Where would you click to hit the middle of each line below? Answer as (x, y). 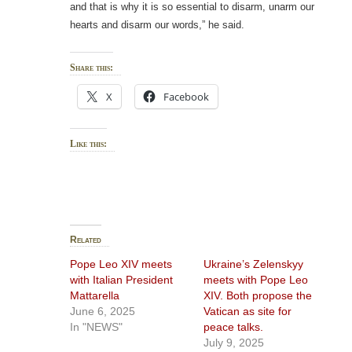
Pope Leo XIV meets (121, 264)
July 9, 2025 (234, 343)
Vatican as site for (248, 312)
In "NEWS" (96, 327)
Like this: (88, 144)
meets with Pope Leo (256, 280)
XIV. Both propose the (258, 296)
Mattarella (94, 296)
